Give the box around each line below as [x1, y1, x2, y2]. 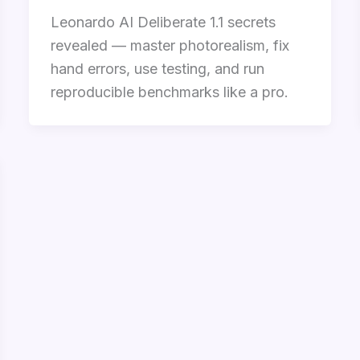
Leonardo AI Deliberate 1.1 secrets [50, 14, 276, 31]
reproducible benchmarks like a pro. [50, 84, 288, 101]
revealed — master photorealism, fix [50, 37, 289, 55]
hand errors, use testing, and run [50, 60, 264, 78]
